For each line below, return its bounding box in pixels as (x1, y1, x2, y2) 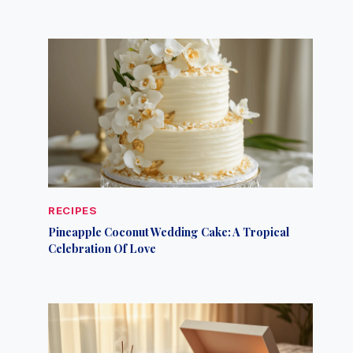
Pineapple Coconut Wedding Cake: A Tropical (48, 224, 290, 240)
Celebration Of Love (48, 240, 157, 257)
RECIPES (48, 203, 98, 217)
